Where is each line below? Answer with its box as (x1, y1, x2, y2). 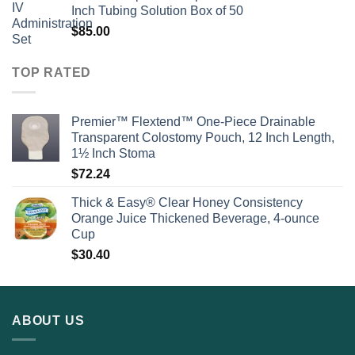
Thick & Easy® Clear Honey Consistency (71, 195, 303, 209)
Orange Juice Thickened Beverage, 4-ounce (71, 211, 319, 225)
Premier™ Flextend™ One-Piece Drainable (71, 114, 315, 128)
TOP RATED (12, 66, 92, 80)
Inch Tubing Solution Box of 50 (71, 4, 243, 18)
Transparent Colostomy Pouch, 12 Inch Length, (71, 130, 334, 144)
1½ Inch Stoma (71, 146, 155, 160)
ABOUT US (12, 313, 85, 327)
